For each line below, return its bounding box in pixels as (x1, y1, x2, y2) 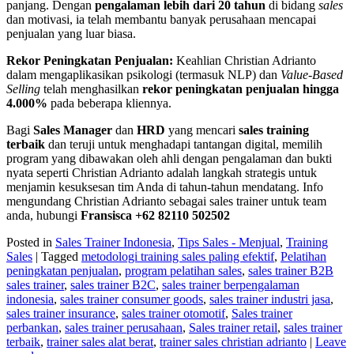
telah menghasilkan (40, 81, 142, 96)
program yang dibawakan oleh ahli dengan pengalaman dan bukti (6, 151, 332, 165)
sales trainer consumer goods (60, 292, 203, 306)
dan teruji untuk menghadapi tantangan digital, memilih (45, 137, 322, 151)
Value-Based (281, 67, 343, 81)
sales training (239, 122, 309, 137)
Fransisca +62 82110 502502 (81, 208, 230, 222)
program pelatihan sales (125, 263, 242, 277)
